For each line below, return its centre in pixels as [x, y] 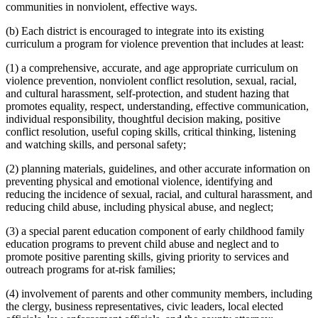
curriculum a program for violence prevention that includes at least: [155, 43]
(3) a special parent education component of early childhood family [155, 231]
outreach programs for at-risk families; [91, 269]
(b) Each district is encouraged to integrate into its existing [135, 31]
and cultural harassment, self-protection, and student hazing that [147, 93]
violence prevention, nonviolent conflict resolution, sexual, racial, [151, 80]
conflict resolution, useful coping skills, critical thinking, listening [151, 131]
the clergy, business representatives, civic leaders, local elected [144, 306]
